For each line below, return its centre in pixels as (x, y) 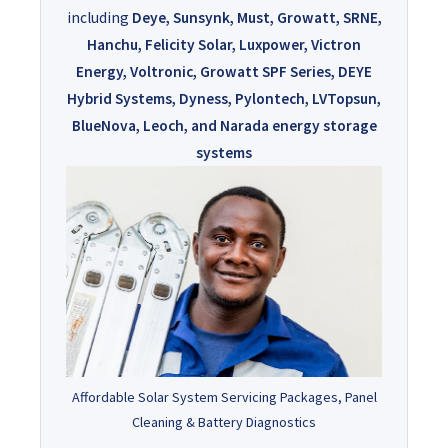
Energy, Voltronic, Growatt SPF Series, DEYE (224, 71)
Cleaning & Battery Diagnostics (224, 421)
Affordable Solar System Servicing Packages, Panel (224, 396)
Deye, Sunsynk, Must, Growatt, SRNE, (256, 17)
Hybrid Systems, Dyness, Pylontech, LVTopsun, (224, 98)
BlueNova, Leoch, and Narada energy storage (224, 125)
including (99, 17)
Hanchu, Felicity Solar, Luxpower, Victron (224, 44)
